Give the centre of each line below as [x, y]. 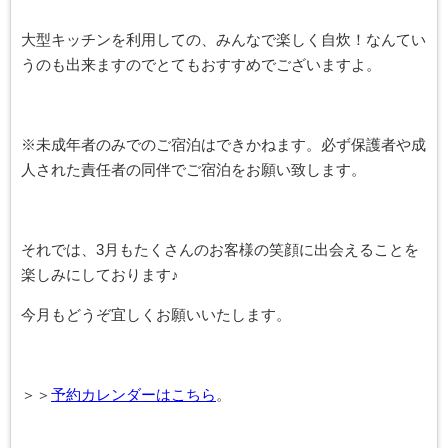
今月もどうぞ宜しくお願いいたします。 [156, 314]
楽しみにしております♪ [100, 274]
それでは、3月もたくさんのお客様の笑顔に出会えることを [220, 249]
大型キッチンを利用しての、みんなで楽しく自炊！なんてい [223, 39]
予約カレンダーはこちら [133, 394]
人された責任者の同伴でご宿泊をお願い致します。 [193, 169]
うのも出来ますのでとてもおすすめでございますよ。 [201, 64]
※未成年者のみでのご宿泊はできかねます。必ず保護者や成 [223, 144]
